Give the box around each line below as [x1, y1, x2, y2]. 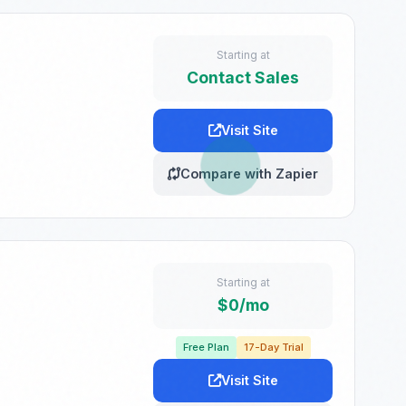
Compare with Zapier [180, 165, 318, 181]
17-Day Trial [243, 340, 304, 353]
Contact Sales [187, 67, 299, 87]
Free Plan [182, 340, 229, 353]
